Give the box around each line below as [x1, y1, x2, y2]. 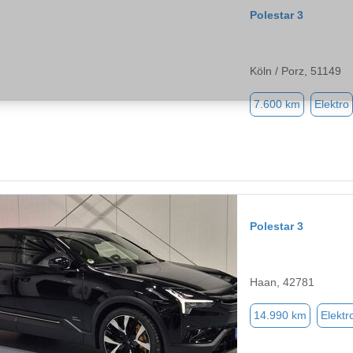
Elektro [314, 98, 349, 111]
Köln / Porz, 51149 [250, 65, 341, 78]
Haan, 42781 [250, 276, 314, 289]
